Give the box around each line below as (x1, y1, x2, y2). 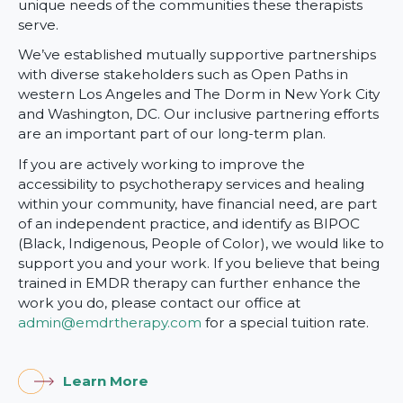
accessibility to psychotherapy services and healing (18, 175, 364, 193)
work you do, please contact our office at (18, 293, 300, 311)
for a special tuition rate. (201, 313, 372, 331)
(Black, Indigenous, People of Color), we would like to (18, 234, 384, 252)
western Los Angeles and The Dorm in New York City (18, 85, 380, 103)
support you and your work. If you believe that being (18, 254, 380, 272)
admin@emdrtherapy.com (18, 313, 201, 331)
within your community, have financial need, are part (18, 194, 377, 212)
